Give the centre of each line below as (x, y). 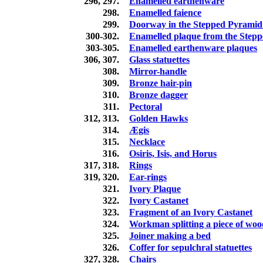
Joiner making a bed (170, 236)
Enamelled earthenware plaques (193, 48)
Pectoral (146, 107)
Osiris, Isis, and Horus (173, 154)
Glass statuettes (159, 60)
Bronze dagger (159, 95)
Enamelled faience (165, 13)
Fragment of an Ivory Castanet (191, 213)
